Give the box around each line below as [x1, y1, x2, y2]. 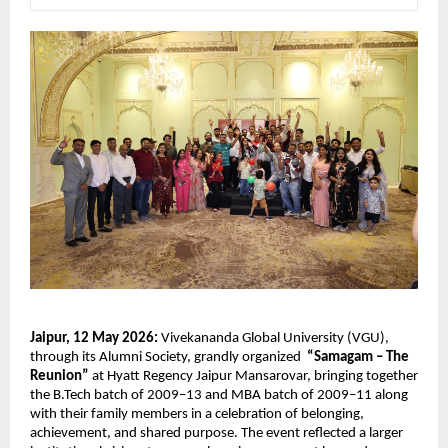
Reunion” [30, 368, 89, 384]
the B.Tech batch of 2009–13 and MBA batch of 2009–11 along [30, 387, 408, 403]
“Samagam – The [307, 349, 409, 365]
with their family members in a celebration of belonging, [30, 406, 364, 422]
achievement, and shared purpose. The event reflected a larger [30, 425, 403, 441]
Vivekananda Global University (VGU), [158, 330, 389, 346]
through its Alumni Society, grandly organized [30, 349, 307, 365]
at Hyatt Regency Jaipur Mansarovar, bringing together [89, 368, 418, 384]
